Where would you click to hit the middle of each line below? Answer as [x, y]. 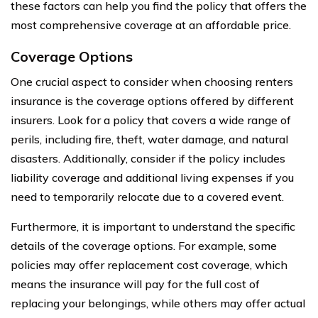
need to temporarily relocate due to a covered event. [147, 196]
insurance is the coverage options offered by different [152, 100]
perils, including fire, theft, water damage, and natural [149, 139]
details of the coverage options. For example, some [144, 245]
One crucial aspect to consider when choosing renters [152, 81]
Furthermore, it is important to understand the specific [153, 226]
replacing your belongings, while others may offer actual [158, 303]
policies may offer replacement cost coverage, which [149, 264]
